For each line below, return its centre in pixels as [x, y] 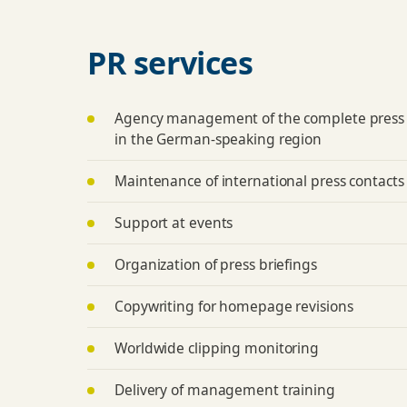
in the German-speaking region [218, 139]
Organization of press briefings [216, 265]
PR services [170, 63]
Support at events [174, 223]
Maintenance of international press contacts [259, 181]
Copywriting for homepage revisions [234, 307]
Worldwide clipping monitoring [217, 348]
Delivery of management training [225, 390]
